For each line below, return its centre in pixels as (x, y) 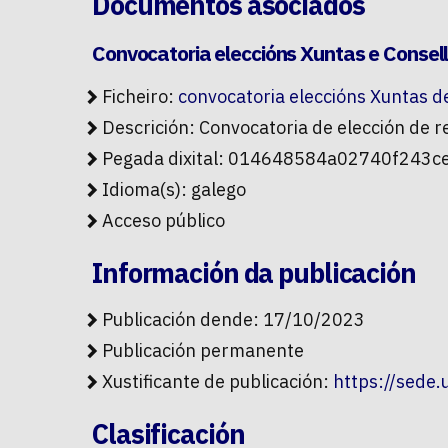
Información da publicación (254, 273)
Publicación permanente (203, 351)
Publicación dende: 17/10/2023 (233, 320)
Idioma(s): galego (174, 190)
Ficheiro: (140, 97)
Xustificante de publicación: (217, 382)
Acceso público (163, 221)
